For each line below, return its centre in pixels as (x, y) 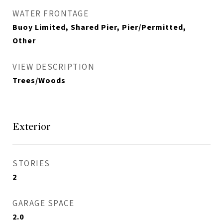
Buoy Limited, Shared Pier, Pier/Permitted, (99, 28)
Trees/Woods (39, 81)
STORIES (31, 164)
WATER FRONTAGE (51, 14)
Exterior (32, 127)
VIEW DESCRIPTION (54, 67)
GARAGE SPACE (43, 204)
